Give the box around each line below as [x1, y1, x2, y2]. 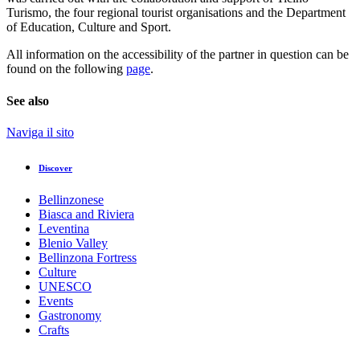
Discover [39, 162, 72, 173]
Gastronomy [39, 308, 101, 322]
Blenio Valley [39, 235, 108, 250]
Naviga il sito [6, 125, 74, 139]
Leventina [39, 221, 89, 235]
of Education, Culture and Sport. [6, 20, 171, 35]
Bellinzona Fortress [39, 250, 137, 264]
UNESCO [39, 279, 92, 293]
